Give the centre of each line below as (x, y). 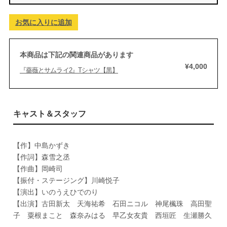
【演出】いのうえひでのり (55, 192)
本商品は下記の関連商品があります (76, 55)
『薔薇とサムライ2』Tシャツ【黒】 (69, 70)
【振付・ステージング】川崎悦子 (66, 180)
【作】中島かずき (41, 145)
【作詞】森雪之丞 (41, 157)
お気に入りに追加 (43, 22)
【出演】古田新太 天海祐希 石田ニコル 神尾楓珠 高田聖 (112, 204)
